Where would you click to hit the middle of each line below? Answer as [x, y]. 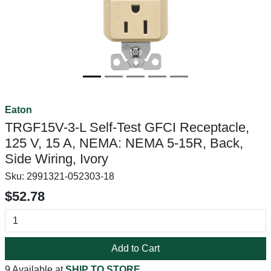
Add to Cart [135, 248]
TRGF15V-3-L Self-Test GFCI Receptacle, [127, 127]
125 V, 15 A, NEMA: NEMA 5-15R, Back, [124, 143]
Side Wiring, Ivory [57, 159]
